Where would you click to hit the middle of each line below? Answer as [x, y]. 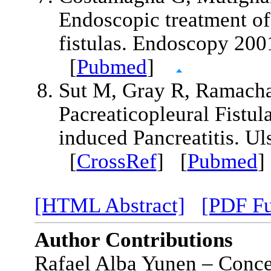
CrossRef [116, 161]
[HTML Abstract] [109, 205]
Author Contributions [133, 240]
